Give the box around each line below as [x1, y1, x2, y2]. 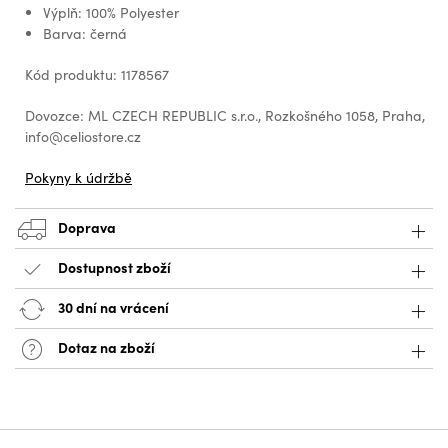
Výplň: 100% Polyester [43, 3, 179, 23]
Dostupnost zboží [58, 256, 171, 277]
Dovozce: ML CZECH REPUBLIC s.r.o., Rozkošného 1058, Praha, [25, 106, 425, 126]
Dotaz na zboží [55, 336, 155, 357]
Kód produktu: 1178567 [25, 65, 169, 85]
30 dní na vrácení [55, 296, 169, 317]
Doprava [55, 216, 116, 237]
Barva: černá [43, 24, 127, 44]
